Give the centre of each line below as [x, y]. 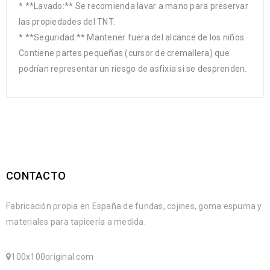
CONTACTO [36, 176]
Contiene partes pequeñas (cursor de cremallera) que [124, 53]
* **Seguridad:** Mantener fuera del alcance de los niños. [133, 38]
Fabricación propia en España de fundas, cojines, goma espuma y [134, 206]
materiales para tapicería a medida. [76, 222]
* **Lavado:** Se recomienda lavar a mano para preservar [133, 6]
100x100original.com [52, 257]
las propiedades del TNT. [67, 22]
